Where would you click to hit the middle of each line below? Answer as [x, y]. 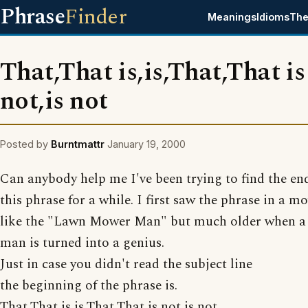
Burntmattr [78, 144]
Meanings [232, 17]
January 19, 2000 [146, 144]
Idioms [273, 17]
